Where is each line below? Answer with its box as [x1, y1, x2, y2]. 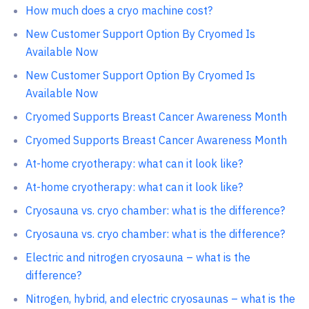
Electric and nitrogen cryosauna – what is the [25, 250, 250, 264]
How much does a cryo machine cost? [25, 3, 212, 17]
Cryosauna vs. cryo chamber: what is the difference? [25, 203, 285, 217]
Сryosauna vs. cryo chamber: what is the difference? [25, 227, 285, 241]
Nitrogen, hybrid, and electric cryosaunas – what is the [25, 292, 295, 306]
